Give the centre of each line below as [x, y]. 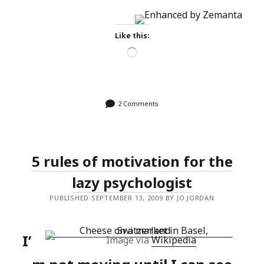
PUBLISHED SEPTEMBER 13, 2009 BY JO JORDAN [132, 198]
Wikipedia [174, 240]
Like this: [132, 36]
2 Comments [138, 103]
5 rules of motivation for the [132, 161]
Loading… [153, 52]
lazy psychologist [132, 182]
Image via [128, 240]
